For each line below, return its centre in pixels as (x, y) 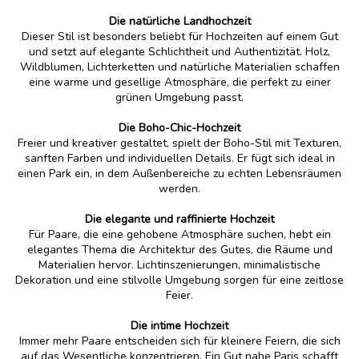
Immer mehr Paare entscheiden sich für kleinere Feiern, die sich (179, 341)
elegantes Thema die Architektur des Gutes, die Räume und (179, 249)
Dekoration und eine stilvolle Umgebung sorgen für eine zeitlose (179, 280)
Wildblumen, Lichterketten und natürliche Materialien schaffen (179, 67)
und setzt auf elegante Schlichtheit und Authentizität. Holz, (179, 51)
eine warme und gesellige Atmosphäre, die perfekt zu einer (179, 82)
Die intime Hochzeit (179, 325)
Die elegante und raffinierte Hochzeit (179, 219)
